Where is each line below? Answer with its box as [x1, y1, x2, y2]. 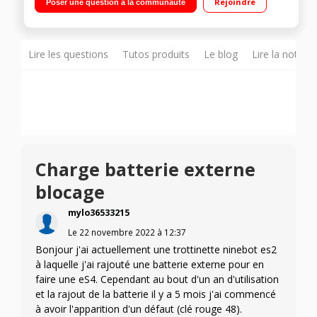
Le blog [204, 47, 238, 62]
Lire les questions [28, 47, 108, 62]
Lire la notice [252, 47, 311, 62]
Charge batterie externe [35, 157, 255, 182]
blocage [35, 180, 105, 204]
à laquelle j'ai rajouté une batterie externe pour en [35, 258, 264, 272]
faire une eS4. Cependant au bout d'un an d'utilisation [35, 272, 279, 287]
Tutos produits [122, 47, 190, 62]
